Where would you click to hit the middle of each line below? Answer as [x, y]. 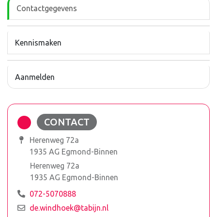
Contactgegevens [47, 8]
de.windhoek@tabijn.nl [69, 208]
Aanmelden [35, 77]
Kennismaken [38, 43]
